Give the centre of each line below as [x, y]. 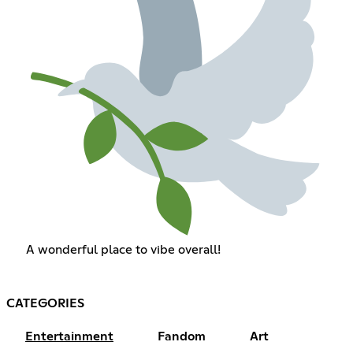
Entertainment [69, 337]
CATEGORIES [45, 304]
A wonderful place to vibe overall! [123, 250]
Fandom [182, 337]
